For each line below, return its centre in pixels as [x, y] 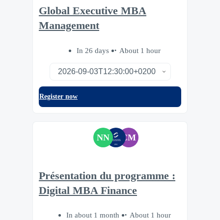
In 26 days [94, 50]
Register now [58, 96]
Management [69, 26]
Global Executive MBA [93, 11]
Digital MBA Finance [88, 190]
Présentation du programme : [107, 176]
